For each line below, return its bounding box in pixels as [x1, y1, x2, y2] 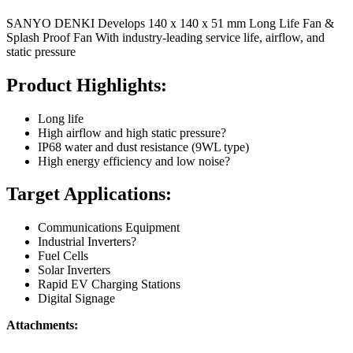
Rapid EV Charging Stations [38, 277, 180, 292]
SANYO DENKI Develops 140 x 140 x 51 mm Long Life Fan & [6, 16, 334, 30]
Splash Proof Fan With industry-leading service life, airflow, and [6, 30, 325, 44]
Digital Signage [38, 292, 115, 306]
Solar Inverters [38, 263, 110, 277]
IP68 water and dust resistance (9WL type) [38, 139, 249, 154]
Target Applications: [6, 184, 172, 205]
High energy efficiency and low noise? [38, 154, 230, 168]
